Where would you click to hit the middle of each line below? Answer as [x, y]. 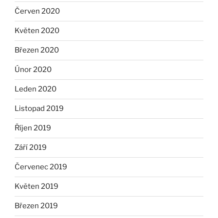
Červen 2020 [37, 11]
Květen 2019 [36, 187]
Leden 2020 [36, 89]
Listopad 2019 [39, 109]
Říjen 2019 [33, 128]
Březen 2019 [36, 206]
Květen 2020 [37, 31]
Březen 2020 [37, 50]
